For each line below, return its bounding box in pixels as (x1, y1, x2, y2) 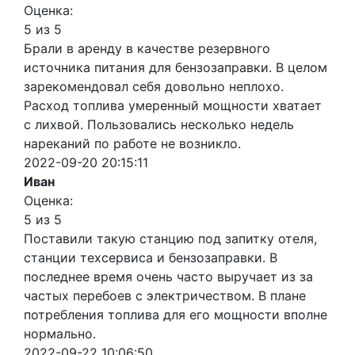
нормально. (24, 325, 96, 342)
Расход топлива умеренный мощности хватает (24, 97, 322, 113)
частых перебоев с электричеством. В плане (24, 287, 306, 303)
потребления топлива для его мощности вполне (24, 306, 327, 323)
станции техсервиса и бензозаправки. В (24, 249, 277, 265)
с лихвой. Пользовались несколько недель (24, 116, 294, 132)
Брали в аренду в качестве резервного (24, 40, 270, 56)
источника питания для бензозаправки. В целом (24, 59, 327, 75)
